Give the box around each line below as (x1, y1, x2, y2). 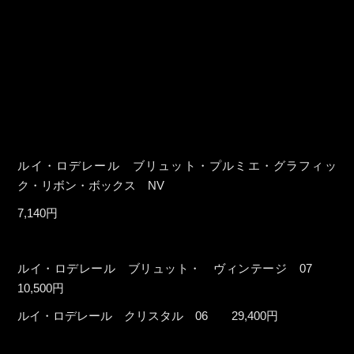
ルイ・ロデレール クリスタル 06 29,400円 (17, 309, 279, 323)
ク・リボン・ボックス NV (17, 179, 177, 193)
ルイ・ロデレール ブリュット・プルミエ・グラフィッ (17, 159, 337, 173)
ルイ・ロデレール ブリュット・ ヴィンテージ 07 (17, 262, 337, 276)
